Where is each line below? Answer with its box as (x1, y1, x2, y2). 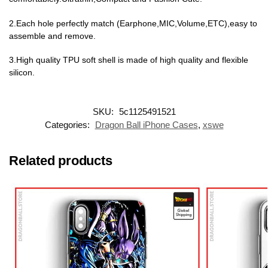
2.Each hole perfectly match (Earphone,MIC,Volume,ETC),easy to (9, 18, 257, 28)
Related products (9, 153, 112, 168)
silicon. (9, 68, 35, 78)
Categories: (44, 119, 92, 130)
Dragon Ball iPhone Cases (95, 119, 198, 130)
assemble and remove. (9, 31, 96, 41)
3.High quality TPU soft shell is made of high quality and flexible (9, 55, 248, 65)
